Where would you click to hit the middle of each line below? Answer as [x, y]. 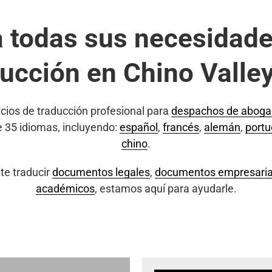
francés [181, 127]
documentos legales [101, 172]
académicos [65, 189]
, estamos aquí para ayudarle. [165, 189]
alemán [222, 127]
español [138, 127]
